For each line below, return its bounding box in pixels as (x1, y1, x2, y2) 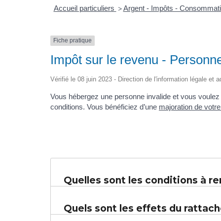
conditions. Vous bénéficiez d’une (50, 102, 159, 111)
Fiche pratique (53, 37, 92, 44)
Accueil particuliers (53, 4, 116, 13)
